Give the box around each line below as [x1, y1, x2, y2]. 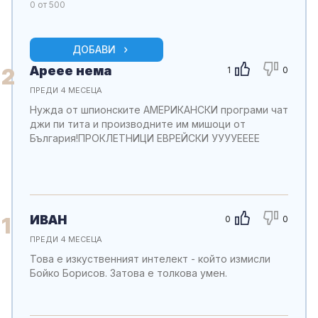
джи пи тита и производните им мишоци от [30, 117, 246, 130]
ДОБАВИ [72, 43, 116, 55]
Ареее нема [30, 62, 111, 78]
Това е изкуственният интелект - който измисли [30, 252, 270, 265]
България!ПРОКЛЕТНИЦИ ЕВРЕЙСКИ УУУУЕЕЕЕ [30, 131, 260, 144]
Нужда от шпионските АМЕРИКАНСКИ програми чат [30, 103, 288, 116]
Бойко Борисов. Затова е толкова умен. [30, 266, 227, 279]
